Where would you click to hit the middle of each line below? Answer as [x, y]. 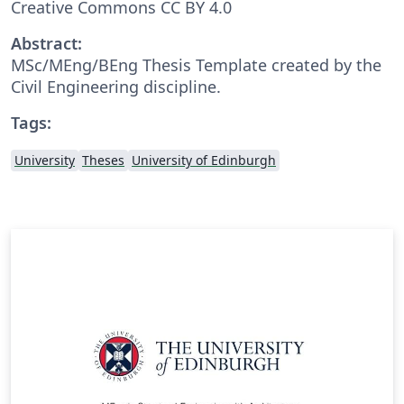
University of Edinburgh [204, 160]
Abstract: [46, 43]
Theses [103, 160]
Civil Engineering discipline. [116, 86]
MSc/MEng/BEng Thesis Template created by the [196, 64]
